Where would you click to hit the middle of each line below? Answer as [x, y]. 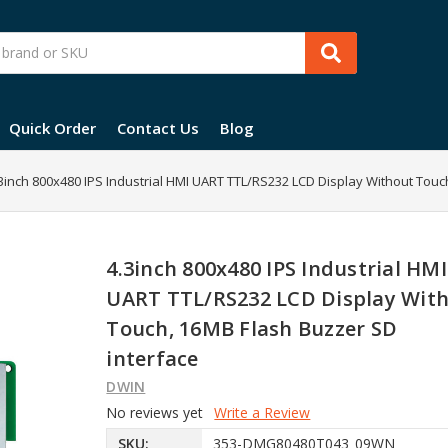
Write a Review [262, 412]
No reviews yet [155, 412]
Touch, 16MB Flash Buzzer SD [252, 328]
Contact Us [158, 127]
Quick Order [52, 127]
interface [152, 358]
